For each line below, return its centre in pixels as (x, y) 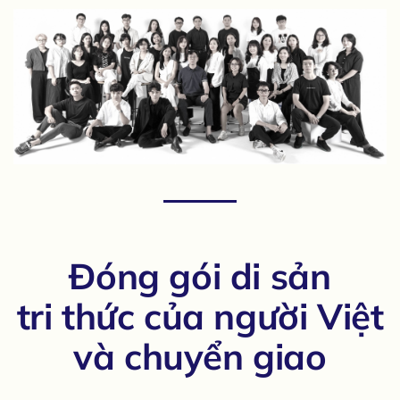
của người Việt (259, 316)
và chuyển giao (200, 356)
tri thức (75, 316)
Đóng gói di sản (200, 276)
